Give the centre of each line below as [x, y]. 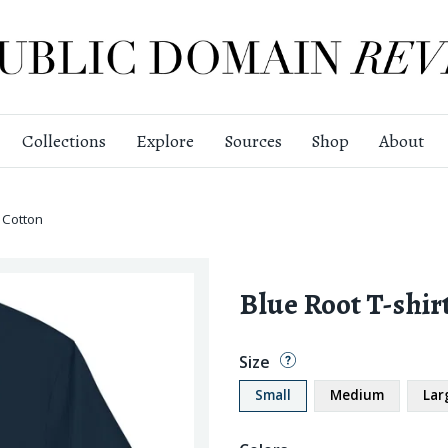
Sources [252, 141]
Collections [63, 141]
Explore [164, 141]
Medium [357, 395]
